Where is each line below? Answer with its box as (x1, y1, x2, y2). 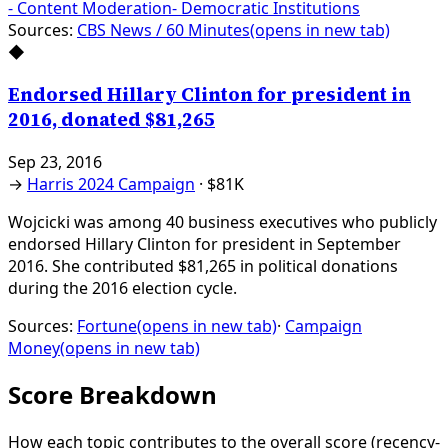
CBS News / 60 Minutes (77, 19, 250, 42)
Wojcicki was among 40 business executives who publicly (8, 210, 437, 233)
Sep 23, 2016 (8, 150, 102, 173)
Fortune (77, 314, 137, 337)
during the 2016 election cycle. (8, 276, 237, 299)
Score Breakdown (8, 378, 217, 412)
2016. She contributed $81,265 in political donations (8, 254, 398, 277)
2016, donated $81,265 (8, 106, 215, 132)
